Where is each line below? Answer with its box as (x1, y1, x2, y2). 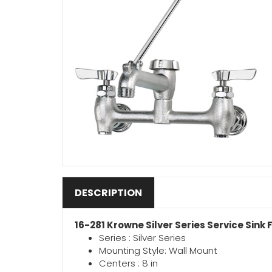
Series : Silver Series (99, 231, 186, 244)
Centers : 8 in (99, 257, 158, 270)
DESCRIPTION (75, 186, 142, 200)
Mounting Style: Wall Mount (99, 244, 217, 257)
